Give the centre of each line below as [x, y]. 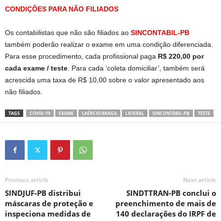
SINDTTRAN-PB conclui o [171, 193]
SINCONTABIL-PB [160, 32]
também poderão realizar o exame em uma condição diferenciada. [109, 44]
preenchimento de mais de [166, 203]
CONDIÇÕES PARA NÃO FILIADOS [62, 9]
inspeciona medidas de [48, 213]
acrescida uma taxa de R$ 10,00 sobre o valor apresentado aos [105, 80]
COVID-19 [40, 113]
